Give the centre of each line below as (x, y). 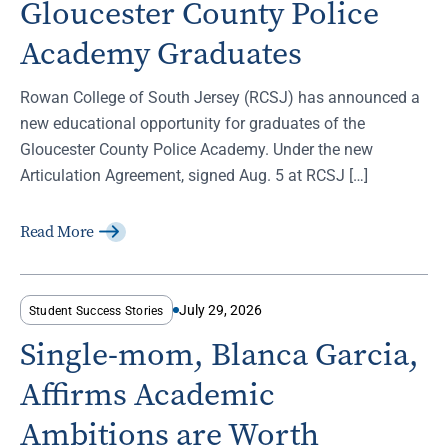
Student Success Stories (96, 310)
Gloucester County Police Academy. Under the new (196, 149)
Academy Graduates (161, 54)
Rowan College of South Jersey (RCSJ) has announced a (220, 97)
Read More (57, 232)
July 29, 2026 (220, 310)
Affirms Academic (147, 395)
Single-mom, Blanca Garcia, (219, 355)
